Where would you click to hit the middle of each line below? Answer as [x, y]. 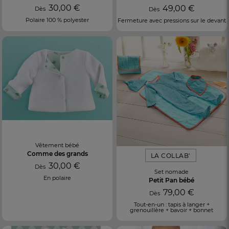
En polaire [58, 178]
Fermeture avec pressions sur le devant [171, 20]
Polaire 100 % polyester [58, 20]
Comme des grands [57, 153]
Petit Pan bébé [172, 180]
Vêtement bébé [58, 145]
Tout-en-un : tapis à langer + [171, 205]
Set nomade [172, 172]
